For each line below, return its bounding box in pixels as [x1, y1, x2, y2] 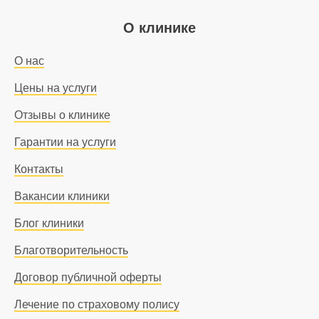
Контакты [14, 163, 64, 175]
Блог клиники [14, 217, 85, 229]
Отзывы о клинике [14, 109, 111, 121]
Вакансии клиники [14, 190, 110, 202]
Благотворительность [14, 244, 129, 256]
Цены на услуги [14, 82, 98, 94]
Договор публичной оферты [14, 271, 162, 283]
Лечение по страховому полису [14, 298, 180, 310]
